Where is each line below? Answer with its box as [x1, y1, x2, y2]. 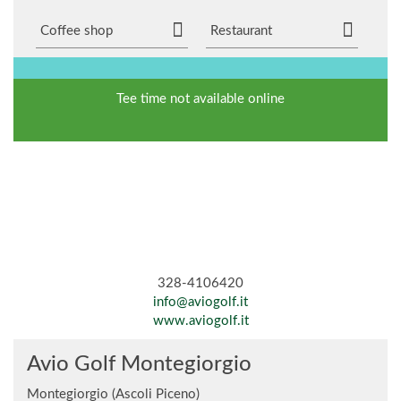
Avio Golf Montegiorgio [27, 354, 252, 375]
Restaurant [210, 24, 272, 38]
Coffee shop [40, 24, 113, 38]
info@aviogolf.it [153, 295, 248, 309]
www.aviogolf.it [152, 314, 249, 328]
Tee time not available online [116, 92, 285, 106]
